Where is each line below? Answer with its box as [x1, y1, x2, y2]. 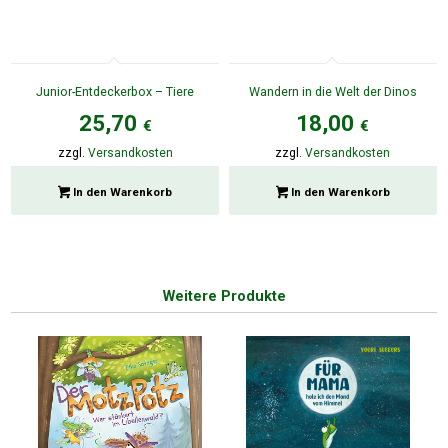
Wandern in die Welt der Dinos [248, 83, 417, 99]
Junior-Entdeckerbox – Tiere [36, 83, 195, 99]
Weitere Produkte [162, 287, 286, 305]
